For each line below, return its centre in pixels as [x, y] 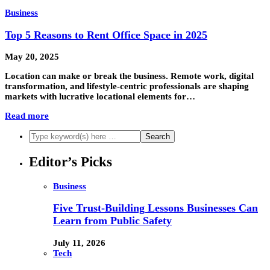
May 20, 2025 [32, 57]
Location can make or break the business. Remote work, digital [129, 76]
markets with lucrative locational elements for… [100, 97]
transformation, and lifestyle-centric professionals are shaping [127, 86]
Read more [27, 116]
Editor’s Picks [71, 162]
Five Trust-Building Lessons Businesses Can [155, 208]
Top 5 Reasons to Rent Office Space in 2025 [106, 35]
